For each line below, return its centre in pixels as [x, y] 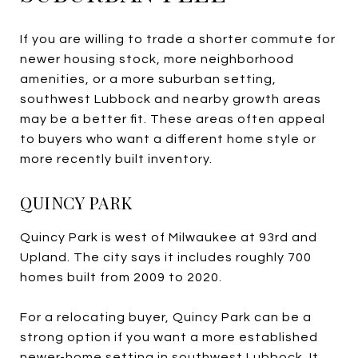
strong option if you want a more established [169, 337]
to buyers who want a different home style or [168, 139]
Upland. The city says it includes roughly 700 [166, 257]
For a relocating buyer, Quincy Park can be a [166, 317]
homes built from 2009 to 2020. [121, 277]
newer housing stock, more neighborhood [157, 59]
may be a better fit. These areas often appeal [173, 119]
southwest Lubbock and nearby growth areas [171, 99]
